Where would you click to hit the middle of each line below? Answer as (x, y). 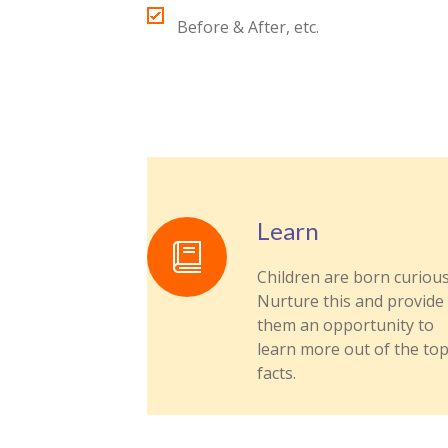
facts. (276, 373)
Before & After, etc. (248, 27)
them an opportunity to (345, 325)
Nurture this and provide (350, 301)
